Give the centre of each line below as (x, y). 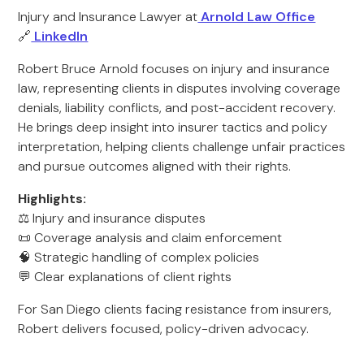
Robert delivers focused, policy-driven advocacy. (164, 329)
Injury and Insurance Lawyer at (108, 17)
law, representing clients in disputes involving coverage (180, 88)
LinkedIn (60, 36)
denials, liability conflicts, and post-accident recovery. (177, 108)
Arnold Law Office (257, 17)
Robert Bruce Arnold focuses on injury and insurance (174, 69)
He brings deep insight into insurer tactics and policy (173, 127)
